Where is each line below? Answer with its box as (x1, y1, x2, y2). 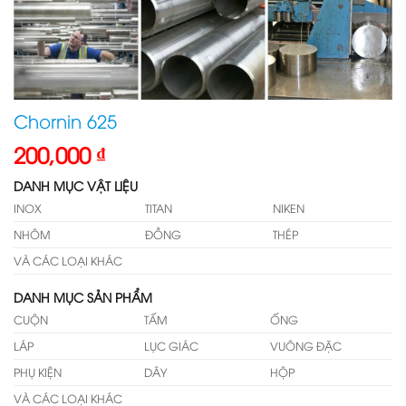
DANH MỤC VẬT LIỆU (14, 176, 138, 194)
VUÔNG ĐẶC (270, 337, 343, 353)
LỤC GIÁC (144, 337, 199, 353)
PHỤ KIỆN (14, 363, 62, 380)
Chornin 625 (14, 107, 117, 132)
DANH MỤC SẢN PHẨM (14, 287, 152, 305)
